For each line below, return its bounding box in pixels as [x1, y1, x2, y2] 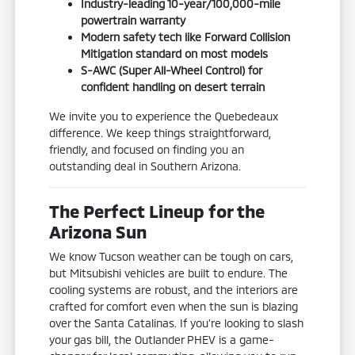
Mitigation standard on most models [81, 47, 269, 61]
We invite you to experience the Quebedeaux [49, 109, 279, 124]
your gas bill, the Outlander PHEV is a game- [49, 333, 275, 347]
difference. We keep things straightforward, [49, 126, 272, 140]
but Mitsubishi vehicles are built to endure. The [49, 266, 288, 281]
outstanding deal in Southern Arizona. [49, 159, 242, 174]
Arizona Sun [49, 221, 147, 242]
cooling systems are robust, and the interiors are [49, 283, 299, 297]
